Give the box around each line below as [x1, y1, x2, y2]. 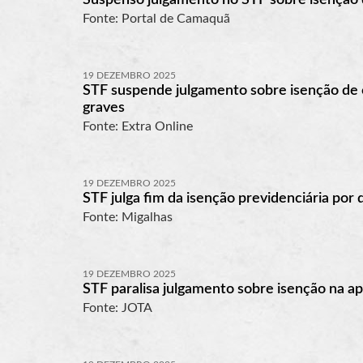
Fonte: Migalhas [83, 210, 173, 224]
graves [83, 100, 125, 115]
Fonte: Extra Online [83, 119, 193, 133]
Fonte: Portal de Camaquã [83, 11, 230, 25]
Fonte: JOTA [83, 301, 152, 314]
